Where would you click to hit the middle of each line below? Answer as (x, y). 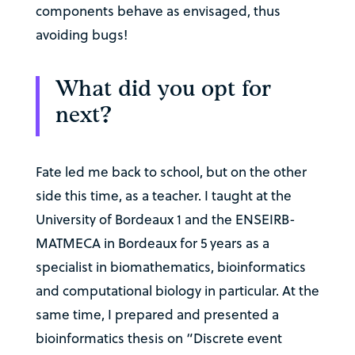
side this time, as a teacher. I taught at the (163, 196)
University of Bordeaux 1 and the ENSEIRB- (165, 220)
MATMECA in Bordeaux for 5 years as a (152, 244)
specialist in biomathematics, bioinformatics (170, 267)
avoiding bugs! (81, 35)
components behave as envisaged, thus (158, 11)
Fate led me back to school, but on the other (171, 172)
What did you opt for (163, 90)
